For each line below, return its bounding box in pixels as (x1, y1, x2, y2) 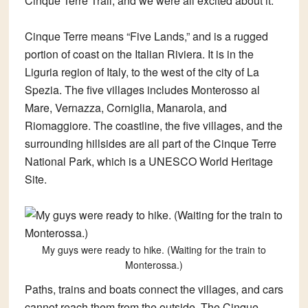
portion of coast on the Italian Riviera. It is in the (24, 46, 254, 63)
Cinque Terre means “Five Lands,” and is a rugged (24, 28, 268, 45)
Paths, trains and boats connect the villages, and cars (24, 281, 283, 298)
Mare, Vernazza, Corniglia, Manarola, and (24, 100, 227, 116)
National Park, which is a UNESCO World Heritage (24, 153, 273, 170)
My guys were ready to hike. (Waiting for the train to (41, 243, 266, 257)
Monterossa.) (124, 258, 183, 272)
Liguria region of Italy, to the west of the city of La (24, 64, 259, 80)
